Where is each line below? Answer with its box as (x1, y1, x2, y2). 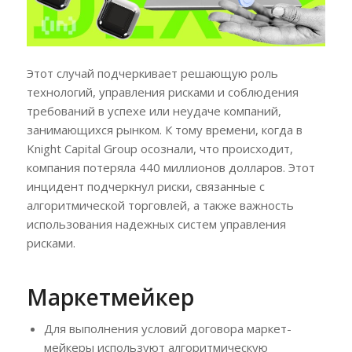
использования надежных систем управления (26, 216, 286, 233)
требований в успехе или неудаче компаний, (26, 103, 281, 119)
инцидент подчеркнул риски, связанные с (26, 178, 265, 195)
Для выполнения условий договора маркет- (43, 321, 291, 337)
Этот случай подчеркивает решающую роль (26, 65, 278, 82)
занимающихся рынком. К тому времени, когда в (26, 122, 302, 138)
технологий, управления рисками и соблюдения (26, 84, 299, 101)
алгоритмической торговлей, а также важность (26, 197, 294, 214)
